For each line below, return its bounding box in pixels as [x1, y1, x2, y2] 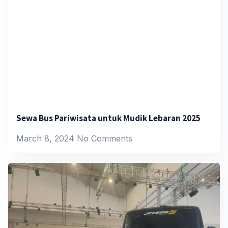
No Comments [77, 133, 132, 144]
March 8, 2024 [16, 133, 77, 144]
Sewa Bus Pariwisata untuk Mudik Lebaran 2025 [16, 112, 201, 124]
